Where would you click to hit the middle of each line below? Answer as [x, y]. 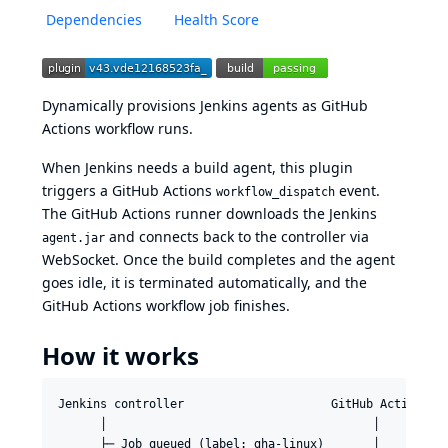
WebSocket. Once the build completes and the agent [218, 260]
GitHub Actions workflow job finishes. [166, 306]
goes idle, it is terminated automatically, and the [204, 283]
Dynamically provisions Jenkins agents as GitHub [205, 106]
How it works [120, 356]
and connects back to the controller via [237, 237]
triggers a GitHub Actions [129, 191]
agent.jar [73, 238]
